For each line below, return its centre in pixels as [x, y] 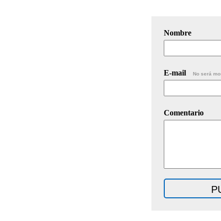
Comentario [184, 112]
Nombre [178, 33]
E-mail [176, 73]
